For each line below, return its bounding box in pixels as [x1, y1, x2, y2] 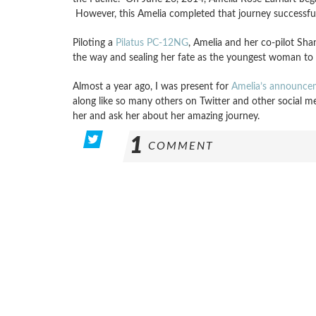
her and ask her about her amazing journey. [72, 111, 260, 121]
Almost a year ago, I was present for [72, 81, 231, 92]
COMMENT [147, 140, 214, 152]
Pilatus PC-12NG [115, 37, 188, 48]
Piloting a [72, 37, 116, 48]
